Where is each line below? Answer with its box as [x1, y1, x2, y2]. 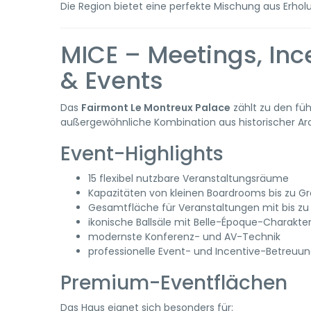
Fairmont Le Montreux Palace [81, 101, 230, 115]
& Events [60, 64, 163, 97]
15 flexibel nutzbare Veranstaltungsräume [88, 171, 289, 185]
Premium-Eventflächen [60, 269, 287, 296]
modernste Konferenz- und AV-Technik [88, 230, 280, 244]
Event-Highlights [60, 140, 224, 167]
